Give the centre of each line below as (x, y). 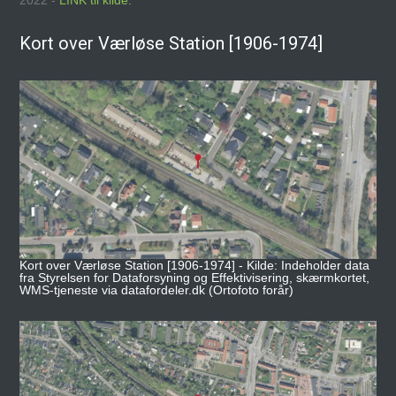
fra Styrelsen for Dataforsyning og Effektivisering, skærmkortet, (195, 278)
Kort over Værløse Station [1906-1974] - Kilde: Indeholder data (195, 265)
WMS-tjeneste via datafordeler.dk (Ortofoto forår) (157, 290)
